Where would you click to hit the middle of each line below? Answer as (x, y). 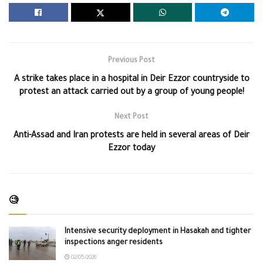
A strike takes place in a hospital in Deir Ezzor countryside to (131, 80)
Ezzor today (131, 149)
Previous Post (131, 61)
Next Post (131, 117)
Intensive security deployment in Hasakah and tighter (158, 232)
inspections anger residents (114, 243)
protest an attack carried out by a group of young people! (131, 92)
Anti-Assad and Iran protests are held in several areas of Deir (131, 136)
